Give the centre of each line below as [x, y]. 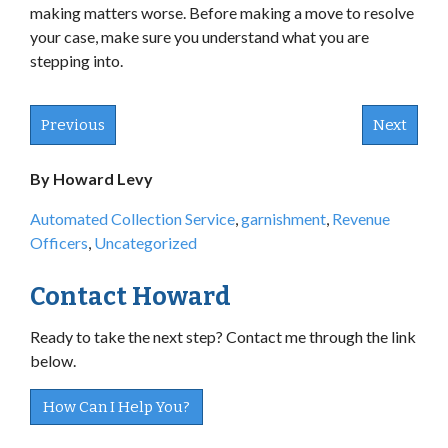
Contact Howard [130, 296]
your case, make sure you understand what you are [199, 36]
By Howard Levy [91, 178]
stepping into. [76, 60]
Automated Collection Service [132, 218]
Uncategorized [145, 242]
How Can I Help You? [116, 406]
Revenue [361, 218]
